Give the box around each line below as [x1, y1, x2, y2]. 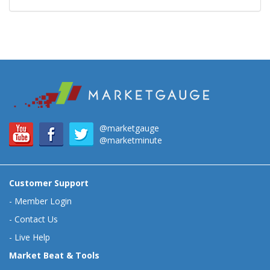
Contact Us [14, 213, 58, 225]
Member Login [14, 195, 72, 207]
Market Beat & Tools [9, 250, 99, 261]
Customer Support [9, 177, 89, 189]
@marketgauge [99, 122, 159, 134]
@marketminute [99, 134, 162, 146]
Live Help [14, 231, 50, 243]
